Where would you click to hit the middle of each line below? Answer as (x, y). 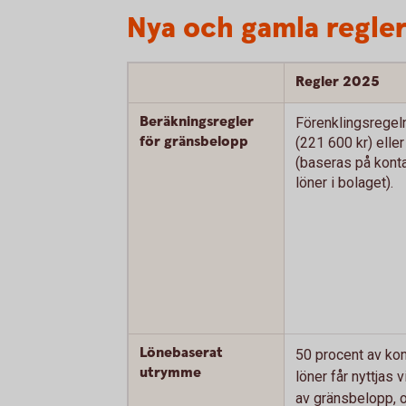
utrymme (170, 373)
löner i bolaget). (344, 183)
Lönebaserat (181, 353)
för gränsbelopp (194, 142)
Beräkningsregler (197, 122)
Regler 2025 (338, 82)
